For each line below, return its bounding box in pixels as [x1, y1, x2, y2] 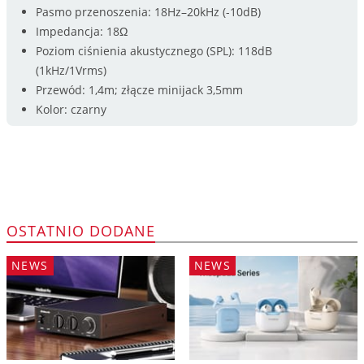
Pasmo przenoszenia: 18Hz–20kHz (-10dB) [35, 3, 261, 19]
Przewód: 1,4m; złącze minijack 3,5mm [35, 81, 243, 97]
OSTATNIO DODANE [6, 220, 155, 240]
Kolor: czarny [35, 101, 106, 117]
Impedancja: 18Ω [35, 23, 128, 39]
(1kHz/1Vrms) [35, 62, 106, 78]
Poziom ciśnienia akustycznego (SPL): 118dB [35, 42, 272, 58]
